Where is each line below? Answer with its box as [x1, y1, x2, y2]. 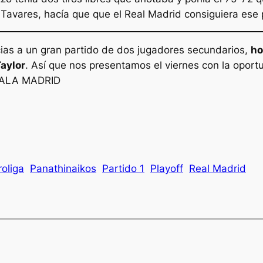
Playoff [150, 162, 183, 174]
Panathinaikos [30, 162, 96, 174]
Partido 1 [102, 162, 144, 174]
